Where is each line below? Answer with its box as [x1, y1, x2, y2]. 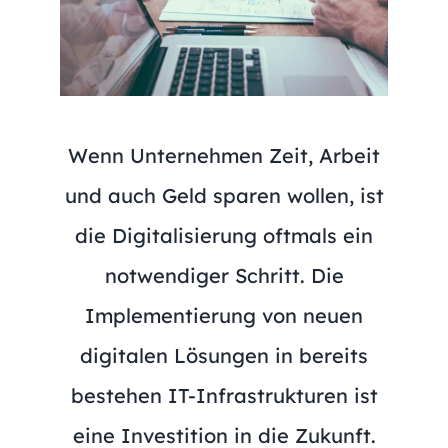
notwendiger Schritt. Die [104, 262, 344, 288]
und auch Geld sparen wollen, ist [64, 182, 384, 208]
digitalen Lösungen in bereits [80, 342, 368, 368]
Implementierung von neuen [85, 302, 363, 328]
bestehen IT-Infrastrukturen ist [70, 382, 378, 408]
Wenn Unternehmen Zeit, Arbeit [68, 142, 380, 168]
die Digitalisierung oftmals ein [75, 222, 373, 248]
